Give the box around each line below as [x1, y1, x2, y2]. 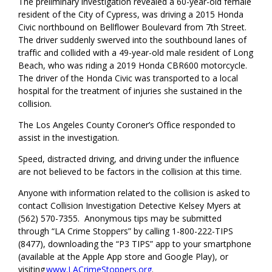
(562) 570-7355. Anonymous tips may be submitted [18, 212, 222, 225]
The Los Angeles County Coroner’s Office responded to [18, 119, 236, 131]
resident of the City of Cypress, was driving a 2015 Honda [18, 8, 244, 21]
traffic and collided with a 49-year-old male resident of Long [18, 47, 254, 59]
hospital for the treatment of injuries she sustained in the [18, 85, 243, 97]
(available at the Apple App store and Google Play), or [18, 251, 231, 263]
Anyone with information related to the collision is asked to [18, 187, 251, 199]
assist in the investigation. [18, 132, 120, 144]
